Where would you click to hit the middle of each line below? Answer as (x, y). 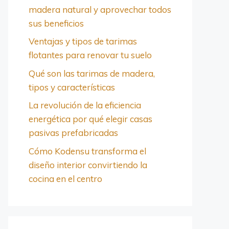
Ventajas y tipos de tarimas (83, 41)
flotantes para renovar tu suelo (90, 55)
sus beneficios (56, 23)
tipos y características (72, 87)
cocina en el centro (65, 178)
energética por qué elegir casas (90, 119)
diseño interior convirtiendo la (88, 165)
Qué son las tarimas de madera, (92, 73)
